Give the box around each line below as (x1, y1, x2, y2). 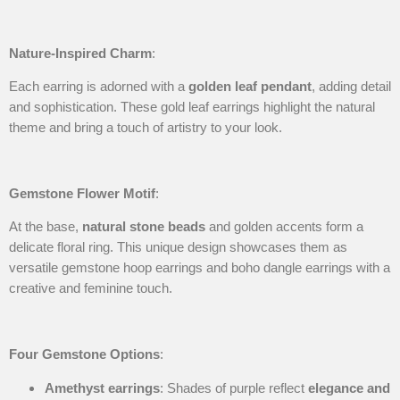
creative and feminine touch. (9, 280, 172, 296)
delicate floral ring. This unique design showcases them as (9, 239, 347, 255)
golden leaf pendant (188, 79, 312, 95)
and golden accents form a (205, 219, 363, 235)
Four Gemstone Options (9, 346, 160, 362)
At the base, (9, 219, 82, 235)
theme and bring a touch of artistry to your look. (9, 120, 282, 136)
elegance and (308, 379, 390, 396)
